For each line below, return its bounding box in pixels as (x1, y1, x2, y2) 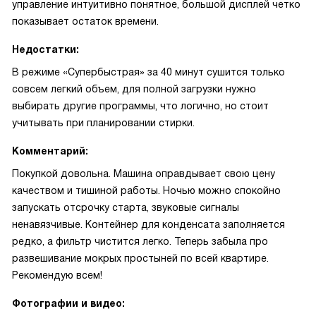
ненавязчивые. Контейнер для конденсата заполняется (12, 219, 285, 230)
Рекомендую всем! (12, 269, 102, 281)
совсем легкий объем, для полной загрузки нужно (12, 83, 256, 95)
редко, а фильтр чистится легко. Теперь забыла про (12, 236, 268, 247)
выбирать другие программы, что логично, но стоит (12, 100, 269, 111)
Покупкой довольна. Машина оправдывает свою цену (12, 168, 275, 179)
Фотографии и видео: (12, 298, 125, 309)
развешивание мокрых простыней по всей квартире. (12, 253, 269, 264)
